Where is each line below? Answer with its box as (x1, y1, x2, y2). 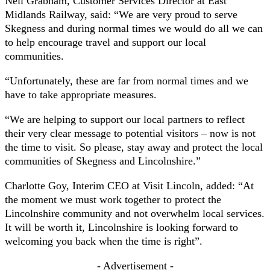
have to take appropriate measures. (5, 88, 157, 101)
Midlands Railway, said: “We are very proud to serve (5, 8, 237, 20)
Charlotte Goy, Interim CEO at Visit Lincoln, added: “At (5, 179, 254, 192)
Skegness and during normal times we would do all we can (5, 22, 263, 34)
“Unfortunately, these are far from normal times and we (5, 74, 248, 87)
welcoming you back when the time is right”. (5, 234, 202, 247)
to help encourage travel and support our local (5, 36, 206, 48)
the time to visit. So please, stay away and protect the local (5, 140, 263, 153)
